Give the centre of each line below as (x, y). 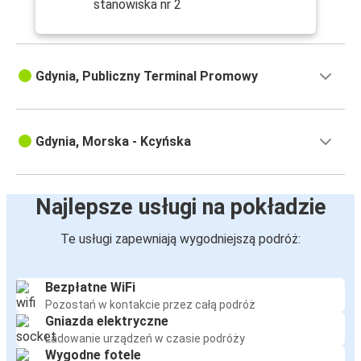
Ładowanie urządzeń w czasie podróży (145, 339)
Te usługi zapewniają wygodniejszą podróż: (180, 239)
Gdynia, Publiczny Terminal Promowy (147, 77)
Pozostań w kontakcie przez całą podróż (150, 305)
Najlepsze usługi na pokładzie (180, 207)
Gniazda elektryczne (107, 322)
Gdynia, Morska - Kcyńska (113, 142)
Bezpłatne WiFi (90, 288)
